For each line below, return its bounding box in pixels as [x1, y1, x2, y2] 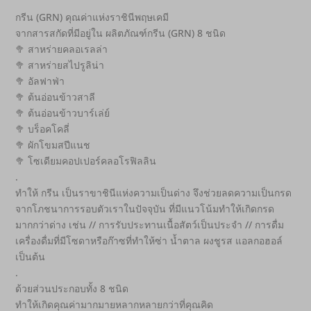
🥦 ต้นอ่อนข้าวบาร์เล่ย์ [15, 106, 110, 120]
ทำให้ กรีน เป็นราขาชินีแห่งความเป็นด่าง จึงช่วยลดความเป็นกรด [15, 186, 292, 200]
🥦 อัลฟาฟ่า [15, 74, 65, 88]
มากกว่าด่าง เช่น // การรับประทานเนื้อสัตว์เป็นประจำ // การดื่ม [15, 218, 285, 232]
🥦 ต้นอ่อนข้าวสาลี [15, 90, 96, 104]
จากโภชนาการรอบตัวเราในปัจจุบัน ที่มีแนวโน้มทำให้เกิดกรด [15, 202, 275, 216]
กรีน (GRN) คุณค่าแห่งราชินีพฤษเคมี [15, 10, 169, 24]
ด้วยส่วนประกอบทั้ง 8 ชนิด [15, 282, 129, 296]
